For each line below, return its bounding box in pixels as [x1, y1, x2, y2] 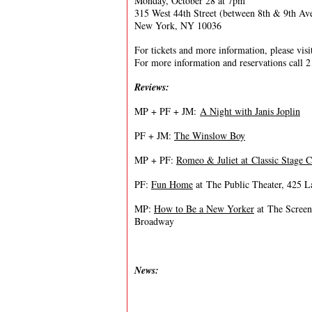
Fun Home [151, 178, 193, 191]
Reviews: [134, 80, 173, 94]
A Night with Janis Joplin [200, 104, 300, 118]
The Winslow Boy [174, 129, 245, 142]
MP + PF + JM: [134, 104, 200, 118]
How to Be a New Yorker [154, 202, 254, 215]
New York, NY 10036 [134, 19, 221, 32]
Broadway [134, 214, 174, 228]
